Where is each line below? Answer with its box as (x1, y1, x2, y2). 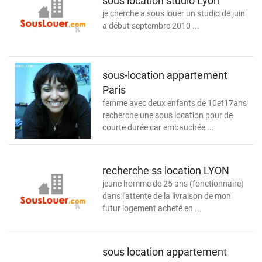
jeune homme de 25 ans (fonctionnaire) (102, 179, 244, 188)
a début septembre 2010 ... (102, 20, 199, 30)
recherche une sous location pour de (102, 110, 233, 120)
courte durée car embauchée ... (102, 122, 214, 132)
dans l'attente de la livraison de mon (102, 191, 231, 201)
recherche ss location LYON (102, 164, 229, 177)
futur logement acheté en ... (102, 204, 202, 213)
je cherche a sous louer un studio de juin (102, 8, 245, 18)
